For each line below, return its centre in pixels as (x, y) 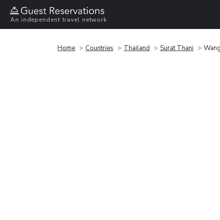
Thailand (137, 48)
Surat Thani (177, 48)
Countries (99, 48)
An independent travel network (59, 20)
